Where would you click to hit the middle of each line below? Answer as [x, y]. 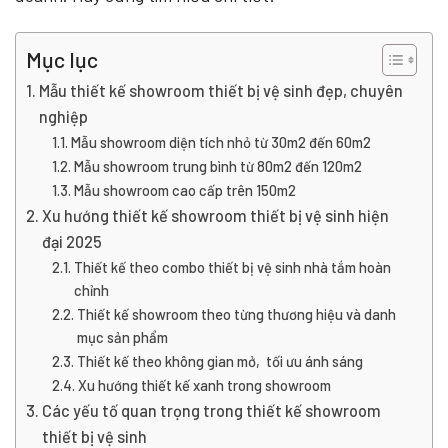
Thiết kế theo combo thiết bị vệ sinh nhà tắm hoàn [232, 266]
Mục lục [62, 58]
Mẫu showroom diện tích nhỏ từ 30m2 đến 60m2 [220, 141]
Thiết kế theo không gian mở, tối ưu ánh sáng [219, 360]
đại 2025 [72, 241]
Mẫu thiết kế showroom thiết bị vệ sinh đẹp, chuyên [221, 90]
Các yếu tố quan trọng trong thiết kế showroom [212, 410]
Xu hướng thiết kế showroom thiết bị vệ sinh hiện [216, 215]
